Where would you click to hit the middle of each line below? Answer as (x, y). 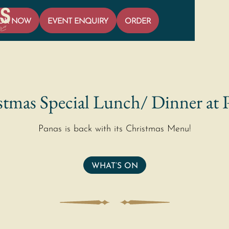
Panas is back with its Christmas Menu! (114, 129)
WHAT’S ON (114, 166)
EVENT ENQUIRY (78, 21)
